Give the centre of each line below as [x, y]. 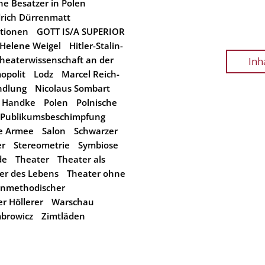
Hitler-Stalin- [96, 46]
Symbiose [98, 145]
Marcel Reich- [91, 74]
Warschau [73, 202]
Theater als [81, 159]
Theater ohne [96, 173]
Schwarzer [96, 131]
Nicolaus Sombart [72, 88]
